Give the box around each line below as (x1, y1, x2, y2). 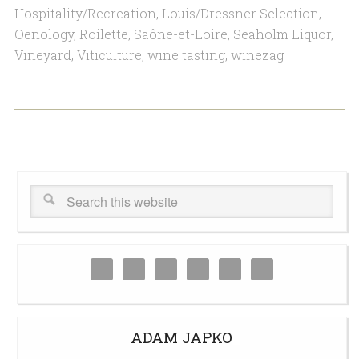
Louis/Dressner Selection (161, 5, 319, 22)
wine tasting (147, 46, 225, 64)
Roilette (79, 26, 128, 43)
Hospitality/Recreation (14, 5, 156, 22)
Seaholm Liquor (232, 26, 331, 43)
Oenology (14, 26, 74, 43)
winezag (230, 46, 284, 64)
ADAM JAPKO (130, 327, 232, 348)
